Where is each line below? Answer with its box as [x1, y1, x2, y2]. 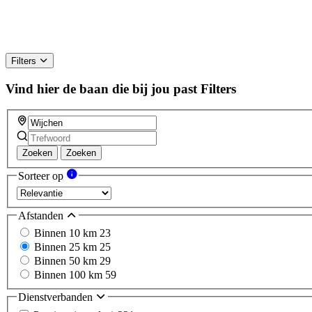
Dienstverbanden [18, 291, 95, 304]
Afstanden [18, 209, 66, 221]
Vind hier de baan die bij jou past [6, 81, 197, 96]
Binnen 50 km [34, 255, 100, 267]
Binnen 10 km [34, 227, 100, 240]
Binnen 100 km [34, 269, 105, 281]
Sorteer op [18, 170, 66, 182]
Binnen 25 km [34, 241, 100, 253]
